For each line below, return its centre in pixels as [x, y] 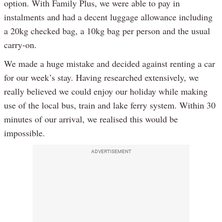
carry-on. [20, 45]
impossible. [25, 133]
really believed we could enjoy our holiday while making [106, 91]
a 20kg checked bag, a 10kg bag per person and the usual [107, 31]
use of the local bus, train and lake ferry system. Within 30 [110, 105]
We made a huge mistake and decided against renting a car [110, 64]
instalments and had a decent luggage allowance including [108, 17]
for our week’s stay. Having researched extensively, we [101, 78]
